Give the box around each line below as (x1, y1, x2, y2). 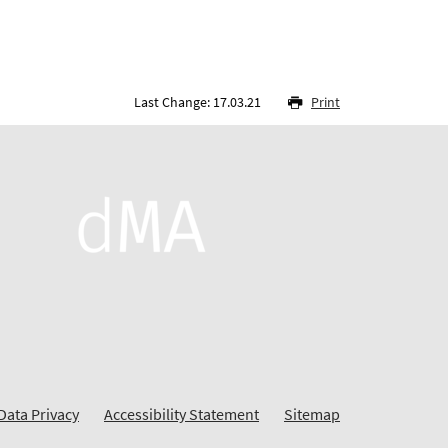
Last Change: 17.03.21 (134, 92, 264, 111)
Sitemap (284, 403, 340, 424)
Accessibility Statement (104, 403, 259, 424)
